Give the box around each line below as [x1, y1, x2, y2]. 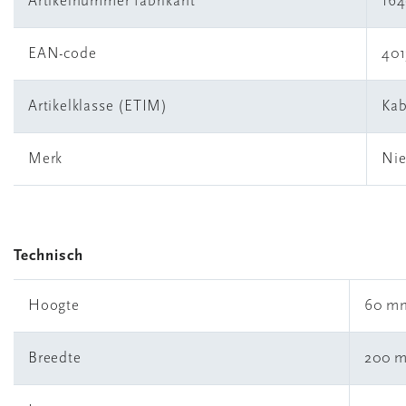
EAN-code [28, 46, 97, 62]
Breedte [28, 351, 82, 366]
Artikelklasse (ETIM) [28, 99, 168, 114]
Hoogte [28, 298, 80, 314]
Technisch [14, 248, 84, 264]
